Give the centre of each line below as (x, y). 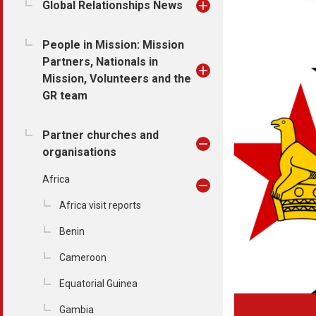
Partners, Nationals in (100, 62)
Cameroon (83, 257)
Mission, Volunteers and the (117, 79)
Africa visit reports (100, 205)
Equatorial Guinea (98, 284)
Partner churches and (101, 135)
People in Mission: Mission (113, 45)
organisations (79, 152)
